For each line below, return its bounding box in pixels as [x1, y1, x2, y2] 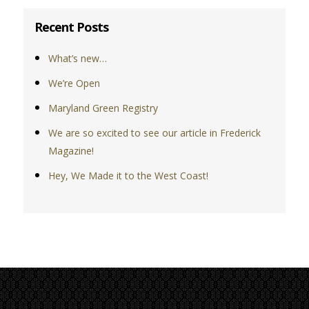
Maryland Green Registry [48, 101, 159, 115]
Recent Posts [34, 19, 109, 36]
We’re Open [48, 77, 101, 90]
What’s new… [48, 52, 108, 66]
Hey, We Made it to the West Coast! [48, 169, 209, 183]
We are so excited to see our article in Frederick [48, 126, 261, 140]
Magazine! [48, 144, 94, 158]
